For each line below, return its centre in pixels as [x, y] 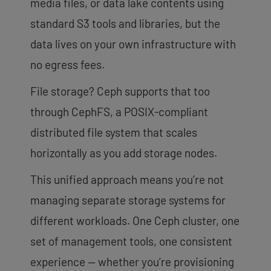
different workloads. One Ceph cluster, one [135, 220]
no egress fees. [67, 64]
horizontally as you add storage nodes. [124, 152]
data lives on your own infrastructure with [133, 44]
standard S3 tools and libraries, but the [125, 23]
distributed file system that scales [114, 132]
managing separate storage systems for [128, 200]
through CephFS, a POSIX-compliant [119, 111]
